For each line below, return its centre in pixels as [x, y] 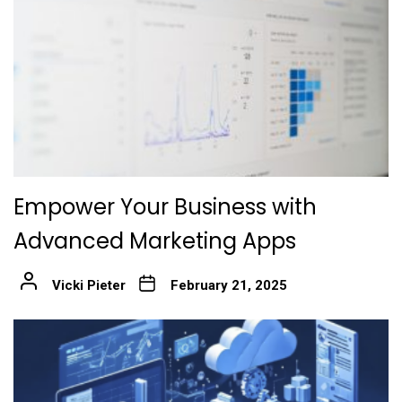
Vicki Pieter [88, 285]
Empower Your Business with [165, 206]
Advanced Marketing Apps [155, 240]
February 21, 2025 [228, 285]
